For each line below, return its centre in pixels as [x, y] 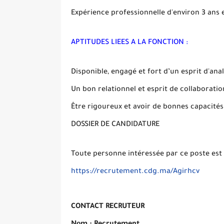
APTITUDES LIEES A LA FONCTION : [129, 43]
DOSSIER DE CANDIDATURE [115, 125]
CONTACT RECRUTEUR [108, 207]
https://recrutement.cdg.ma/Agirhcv [135, 172]
